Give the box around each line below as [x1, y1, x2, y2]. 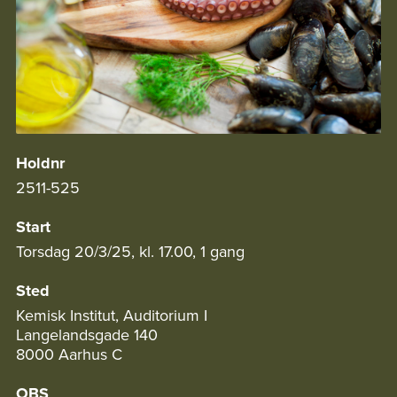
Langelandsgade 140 [16, 323, 158, 346]
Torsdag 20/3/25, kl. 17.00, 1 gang [16, 240, 245, 263]
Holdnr [16, 152, 65, 175]
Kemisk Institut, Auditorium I [16, 304, 207, 327]
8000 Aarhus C [16, 343, 122, 366]
